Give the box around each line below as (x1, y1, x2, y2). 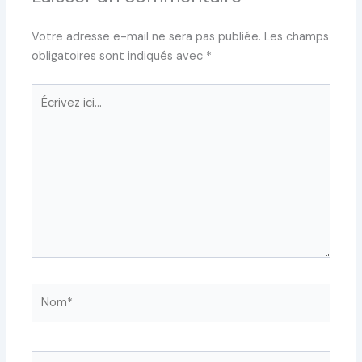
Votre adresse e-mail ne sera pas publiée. (32, 28, 262, 44)
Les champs (264, 28, 330, 44)
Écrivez (31, 84, 70, 100)
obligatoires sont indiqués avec (32, 48, 207, 64)
